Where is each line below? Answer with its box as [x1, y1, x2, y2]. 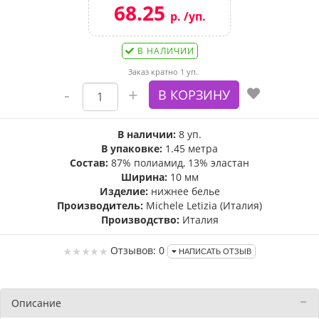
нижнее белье [147, 184, 220, 198]
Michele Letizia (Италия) [146, 199, 262, 212]
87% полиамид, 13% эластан [108, 156, 249, 169]
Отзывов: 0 [110, 244, 164, 257]
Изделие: [99, 184, 148, 198]
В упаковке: [101, 142, 162, 155]
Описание [11, 296, 61, 310]
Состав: [70, 156, 108, 169]
